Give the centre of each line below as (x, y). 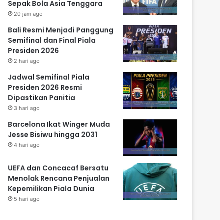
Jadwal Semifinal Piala (49, 77)
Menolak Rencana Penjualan (59, 179)
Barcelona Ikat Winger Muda (59, 124)
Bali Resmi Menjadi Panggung (61, 30)
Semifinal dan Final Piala (52, 41)
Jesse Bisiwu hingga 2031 (53, 135)
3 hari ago (27, 108)
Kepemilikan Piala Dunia (51, 189)
